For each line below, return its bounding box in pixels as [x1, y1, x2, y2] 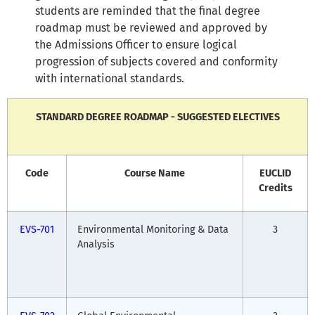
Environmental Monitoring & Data [77, 223, 229, 236]
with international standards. [35, 71, 184, 85]
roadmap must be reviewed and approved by [35, 20, 267, 34]
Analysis [77, 238, 115, 250]
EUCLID [259, 167, 291, 179]
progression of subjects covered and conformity [35, 54, 278, 68]
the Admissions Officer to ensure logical [35, 37, 237, 51]
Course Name [124, 167, 185, 179]
